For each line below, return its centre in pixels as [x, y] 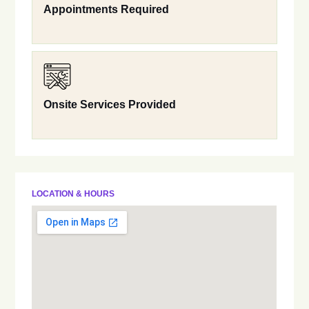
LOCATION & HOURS [73, 194]
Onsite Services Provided [110, 105]
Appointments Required [107, 10]
